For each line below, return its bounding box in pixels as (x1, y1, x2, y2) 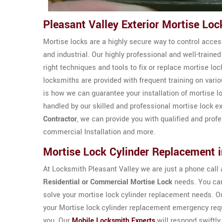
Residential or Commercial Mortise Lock (43, 177, 172, 187)
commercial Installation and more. (43, 127, 156, 137)
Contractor (43, 114, 77, 124)
